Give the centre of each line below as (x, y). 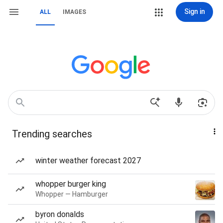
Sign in (194, 11)
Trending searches (52, 134)
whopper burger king (71, 184)
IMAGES (74, 12)
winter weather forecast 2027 (88, 161)
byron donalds (60, 214)
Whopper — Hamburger (72, 194)
